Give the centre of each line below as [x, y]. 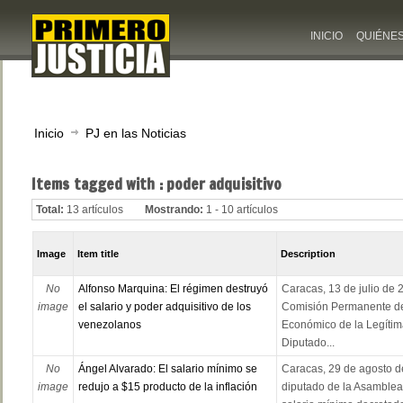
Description [309, 254]
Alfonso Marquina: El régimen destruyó [173, 289]
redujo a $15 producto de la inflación [167, 387]
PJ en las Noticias [136, 133]
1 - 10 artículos [242, 210]
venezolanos [109, 325]
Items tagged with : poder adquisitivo [157, 184]
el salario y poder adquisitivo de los [164, 307]
